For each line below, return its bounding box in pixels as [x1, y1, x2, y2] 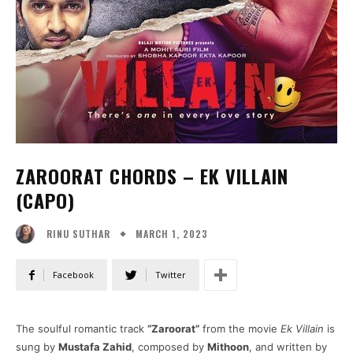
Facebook [53, 269, 94, 281]
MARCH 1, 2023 [136, 226, 208, 240]
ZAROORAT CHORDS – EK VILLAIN [16, 161, 288, 190]
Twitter [155, 269, 186, 281]
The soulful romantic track [16, 322, 147, 336]
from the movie [199, 322, 281, 336]
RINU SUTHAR [46, 227, 110, 241]
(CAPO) [16, 185, 75, 214]
